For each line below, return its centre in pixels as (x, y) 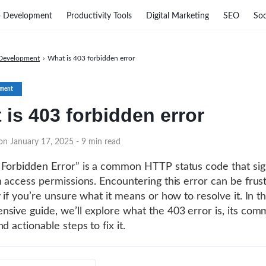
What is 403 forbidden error (91, 58)
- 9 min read (98, 142)
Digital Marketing (178, 16)
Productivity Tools (99, 16)
